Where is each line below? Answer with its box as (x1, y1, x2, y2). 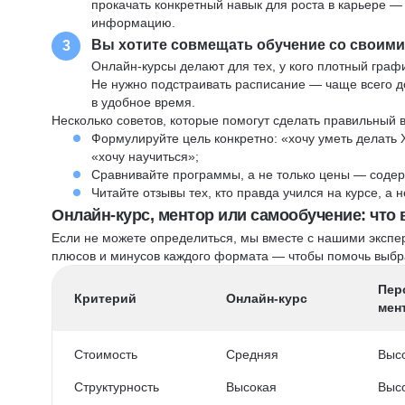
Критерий (74, 291, 137, 306)
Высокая (225, 380, 277, 394)
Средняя (225, 347, 278, 362)
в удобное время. (91, 95, 196, 109)
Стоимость (74, 347, 138, 362)
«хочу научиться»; (91, 149, 200, 164)
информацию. (91, 15, 176, 30)
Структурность (74, 380, 160, 394)
